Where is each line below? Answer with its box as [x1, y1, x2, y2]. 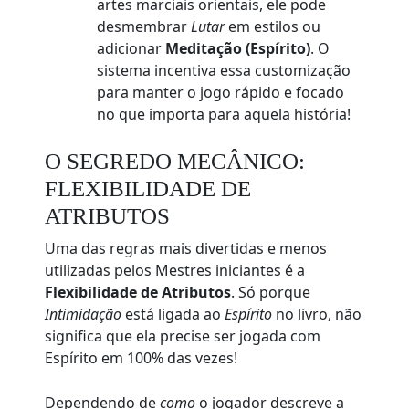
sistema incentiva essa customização [97, 60, 351, 81]
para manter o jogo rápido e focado [97, 82, 345, 103]
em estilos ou [225, 16, 321, 37]
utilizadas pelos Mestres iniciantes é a [45, 260, 306, 281]
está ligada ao [121, 304, 225, 325]
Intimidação [45, 304, 122, 325]
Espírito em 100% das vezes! [45, 348, 238, 369]
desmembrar [97, 16, 192, 37]
